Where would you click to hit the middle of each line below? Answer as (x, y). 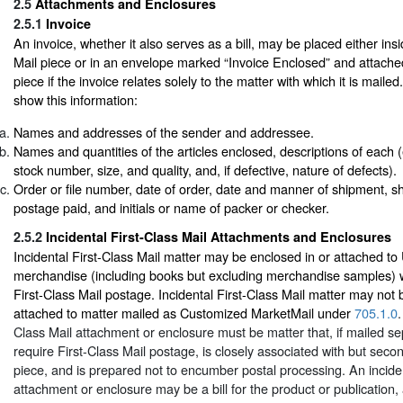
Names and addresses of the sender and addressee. (164, 131)
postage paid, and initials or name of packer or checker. (171, 207)
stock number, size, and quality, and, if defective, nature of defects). (205, 169)
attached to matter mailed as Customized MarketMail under (184, 313)
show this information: (76, 100)
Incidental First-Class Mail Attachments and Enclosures (219, 237)
